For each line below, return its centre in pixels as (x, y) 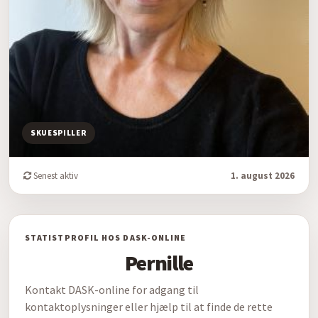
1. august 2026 (263, 175)
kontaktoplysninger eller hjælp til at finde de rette (149, 306)
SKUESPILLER (59, 132)
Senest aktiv (55, 175)
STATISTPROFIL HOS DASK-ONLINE (106, 237)
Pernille (159, 262)
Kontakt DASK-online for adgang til (112, 289)
